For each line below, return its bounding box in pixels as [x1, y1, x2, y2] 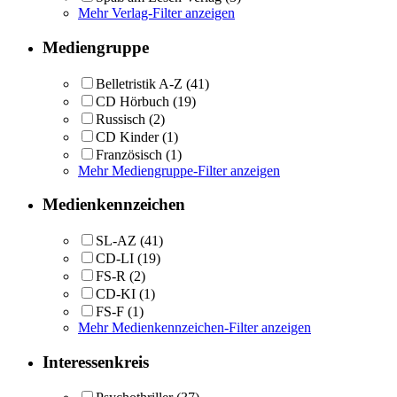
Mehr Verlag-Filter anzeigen [78, 5, 235, 21]
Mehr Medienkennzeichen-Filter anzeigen [78, 320, 311, 335]
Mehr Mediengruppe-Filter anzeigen [78, 162, 280, 178]
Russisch [96, 111, 145, 127]
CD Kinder [96, 128, 159, 144]
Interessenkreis [43, 352, 149, 371]
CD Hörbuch [96, 93, 169, 109]
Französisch [96, 146, 162, 162]
